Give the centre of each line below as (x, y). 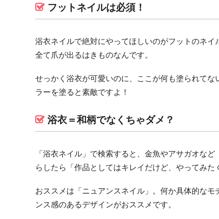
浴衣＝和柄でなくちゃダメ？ (111, 120)
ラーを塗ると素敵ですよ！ (82, 92)
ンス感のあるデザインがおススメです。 (106, 205)
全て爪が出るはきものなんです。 (94, 55)
